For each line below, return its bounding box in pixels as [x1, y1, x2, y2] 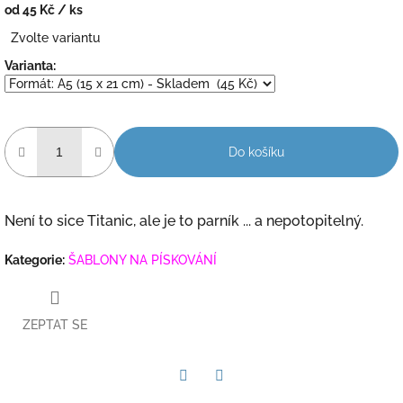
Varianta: [4, 58, 56, 73]
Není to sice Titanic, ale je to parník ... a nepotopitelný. [4, 211, 363, 229]
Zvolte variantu [11, 30, 101, 45]
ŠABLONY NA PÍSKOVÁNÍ [68, 252, 217, 267]
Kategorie [4, 252, 62, 267]
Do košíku [228, 144, 284, 159]
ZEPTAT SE [22, 318, 87, 333]
